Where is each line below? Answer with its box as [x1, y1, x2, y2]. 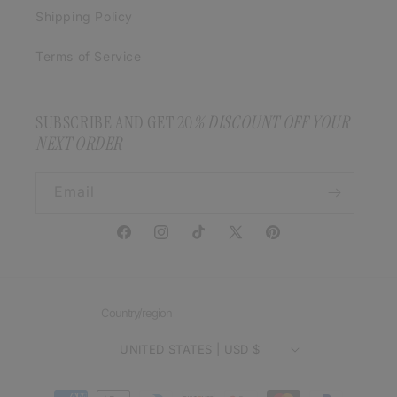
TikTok [189, 234, 230, 250]
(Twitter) [226, 256, 280, 272]
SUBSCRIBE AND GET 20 [35, 111, 193, 134]
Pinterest [263, 234, 320, 250]
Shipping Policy [35, 9, 133, 24]
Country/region [101, 306, 173, 320]
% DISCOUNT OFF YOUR [193, 111, 350, 134]
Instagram [152, 234, 215, 250]
